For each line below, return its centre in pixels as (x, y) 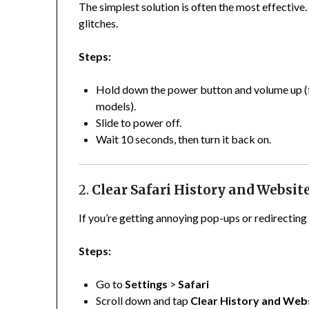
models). (116, 106)
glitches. (99, 23)
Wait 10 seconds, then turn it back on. (184, 139)
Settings (147, 284)
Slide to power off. (139, 123)
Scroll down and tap (143, 301)
